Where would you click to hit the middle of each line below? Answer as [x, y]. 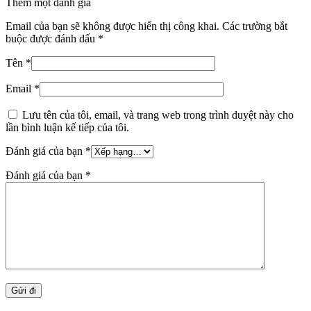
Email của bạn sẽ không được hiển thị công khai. [112, 26]
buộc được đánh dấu [52, 38]
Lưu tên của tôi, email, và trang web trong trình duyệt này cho [158, 115]
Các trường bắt [255, 26]
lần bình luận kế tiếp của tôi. [67, 127]
